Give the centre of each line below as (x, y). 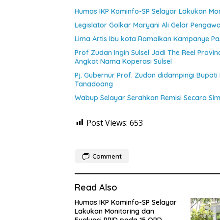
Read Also (96, 187)
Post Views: (107, 123)
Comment (107, 156)
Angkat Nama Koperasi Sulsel (123, 61)
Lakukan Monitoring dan (114, 211)
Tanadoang (94, 84)
